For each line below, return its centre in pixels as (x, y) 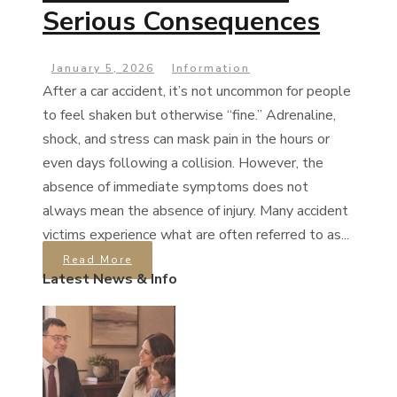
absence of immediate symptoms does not (175, 187)
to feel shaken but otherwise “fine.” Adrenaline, (189, 116)
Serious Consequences (181, 22)
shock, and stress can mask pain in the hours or (186, 140)
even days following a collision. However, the (183, 163)
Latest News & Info (110, 280)
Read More (97, 260)
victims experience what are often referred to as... (196, 235)
